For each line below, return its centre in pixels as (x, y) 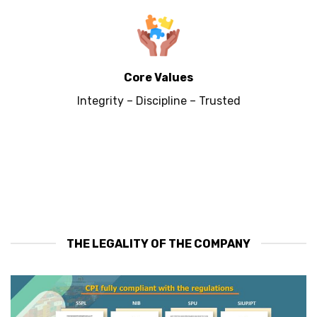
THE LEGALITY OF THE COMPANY (158, 243)
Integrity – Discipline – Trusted (158, 100)
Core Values (158, 77)
